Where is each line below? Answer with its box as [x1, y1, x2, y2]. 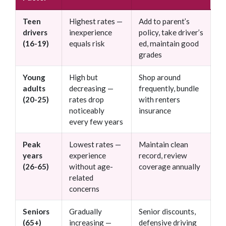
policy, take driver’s [139, 28, 203, 37]
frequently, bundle [139, 84, 199, 93]
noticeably [69, 106, 104, 116]
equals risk [69, 39, 105, 48]
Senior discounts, [139, 207, 196, 216]
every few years [69, 117, 123, 127]
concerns [69, 184, 99, 194]
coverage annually [139, 162, 200, 172]
